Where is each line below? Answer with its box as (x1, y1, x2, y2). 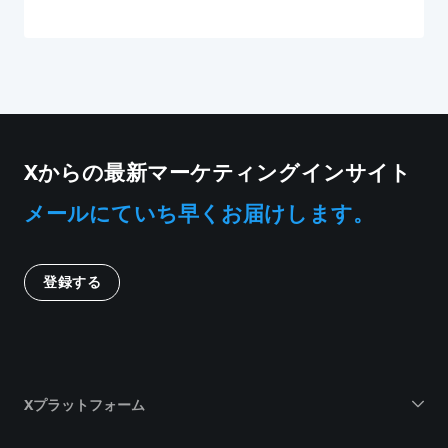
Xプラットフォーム (24, 396, 145, 414)
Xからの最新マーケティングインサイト (24, 159, 412, 185)
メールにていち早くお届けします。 (24, 200, 374, 226)
